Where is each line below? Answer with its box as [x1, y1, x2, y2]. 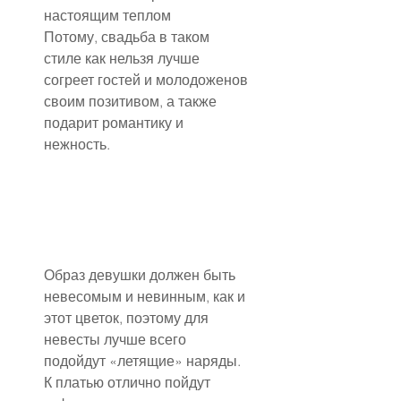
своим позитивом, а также [44, 91, 220, 110]
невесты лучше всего [44, 330, 190, 349]
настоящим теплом [44, 5, 171, 24]
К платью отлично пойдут [44, 373, 214, 392]
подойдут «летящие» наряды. [44, 352, 244, 371]
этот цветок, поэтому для [44, 309, 212, 328]
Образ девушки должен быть [44, 266, 239, 285]
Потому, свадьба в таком [44, 27, 213, 46]
